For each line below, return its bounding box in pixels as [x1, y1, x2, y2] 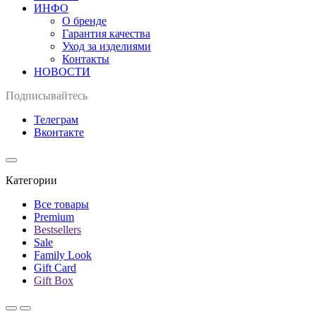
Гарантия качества [62, 27, 150, 39]
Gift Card [34, 261, 76, 274]
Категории [6, 174, 57, 186]
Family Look [34, 248, 92, 261]
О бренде [62, 14, 107, 27]
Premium [34, 210, 74, 223]
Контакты [62, 52, 109, 65]
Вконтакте [34, 126, 84, 138]
